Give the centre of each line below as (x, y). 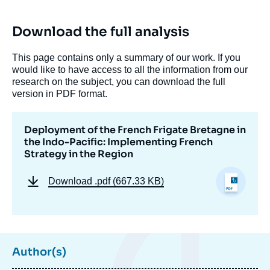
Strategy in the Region (79, 154)
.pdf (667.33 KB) (129, 181)
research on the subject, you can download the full (119, 82)
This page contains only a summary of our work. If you (126, 58)
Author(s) (39, 252)
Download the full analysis (101, 32)
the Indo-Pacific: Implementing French (118, 142)
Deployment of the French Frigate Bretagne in (135, 130)
